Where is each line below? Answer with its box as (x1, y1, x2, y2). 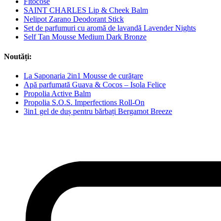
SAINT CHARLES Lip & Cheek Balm (24, 6, 148, 15)
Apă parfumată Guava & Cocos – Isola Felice (24, 80, 166, 89)
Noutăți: (4, 52, 32, 61)
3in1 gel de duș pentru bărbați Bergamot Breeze (24, 107, 172, 115)
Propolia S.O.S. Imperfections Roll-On (24, 98, 145, 107)
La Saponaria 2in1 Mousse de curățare (24, 71, 143, 80)
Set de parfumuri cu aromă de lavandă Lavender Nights (24, 24, 196, 33)
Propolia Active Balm (24, 89, 91, 98)
